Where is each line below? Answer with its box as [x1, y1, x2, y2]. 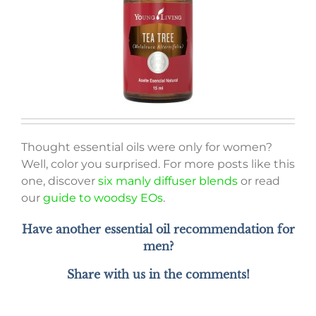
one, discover [21, 174, 98, 188]
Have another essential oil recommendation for [21, 221, 295, 236]
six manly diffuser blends [98, 174, 238, 188]
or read [238, 174, 280, 188]
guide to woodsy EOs [43, 190, 163, 205]
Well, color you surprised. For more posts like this [21, 157, 295, 171]
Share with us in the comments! [66, 267, 250, 281]
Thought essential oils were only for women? [21, 140, 272, 154]
